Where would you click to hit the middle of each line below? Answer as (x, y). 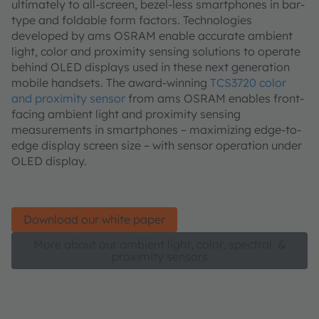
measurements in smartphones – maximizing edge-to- (156, 129)
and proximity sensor (68, 98)
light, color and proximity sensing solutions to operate (156, 51)
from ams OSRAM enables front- (215, 98)
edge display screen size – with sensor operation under (157, 145)
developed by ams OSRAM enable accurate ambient (152, 35)
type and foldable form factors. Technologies (132, 20)
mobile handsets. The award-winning (111, 82)
